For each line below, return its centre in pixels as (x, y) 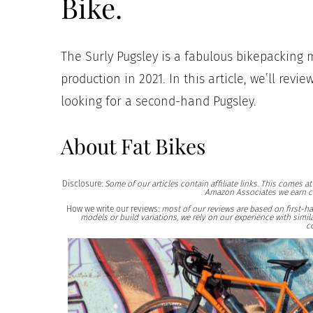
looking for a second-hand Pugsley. (159, 101)
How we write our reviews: (113, 209)
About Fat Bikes (133, 146)
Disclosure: (83, 183)
